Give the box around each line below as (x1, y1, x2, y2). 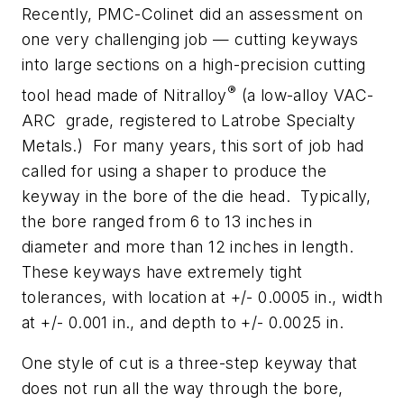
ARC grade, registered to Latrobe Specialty (22, 110, 356, 130)
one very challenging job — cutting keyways (22, 29, 359, 49)
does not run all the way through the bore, (22, 379, 344, 399)
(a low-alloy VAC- (236, 85, 374, 105)
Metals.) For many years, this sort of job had (22, 135, 364, 155)
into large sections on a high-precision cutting (22, 54, 366, 74)
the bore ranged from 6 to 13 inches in (22, 211, 313, 231)
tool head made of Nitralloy (22, 85, 227, 105)
